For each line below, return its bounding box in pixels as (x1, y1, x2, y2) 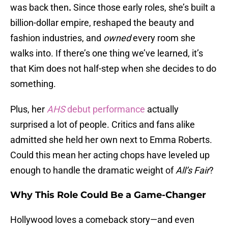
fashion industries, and (10, 33, 103, 44)
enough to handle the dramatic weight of (10, 165, 176, 176)
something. (10, 78, 56, 90)
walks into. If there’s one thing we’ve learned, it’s (10, 48, 203, 59)
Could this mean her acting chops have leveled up (10, 150, 210, 161)
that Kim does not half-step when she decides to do (10, 63, 216, 74)
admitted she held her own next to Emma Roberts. (10, 134, 212, 146)
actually (145, 104, 179, 115)
